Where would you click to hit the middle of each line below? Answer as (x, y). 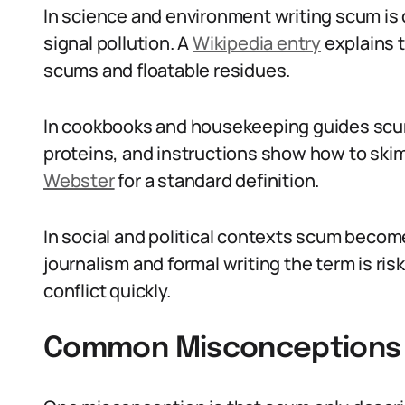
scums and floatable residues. (167, 70)
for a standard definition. (217, 180)
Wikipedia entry (257, 43)
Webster (79, 180)
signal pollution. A (118, 43)
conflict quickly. (107, 291)
